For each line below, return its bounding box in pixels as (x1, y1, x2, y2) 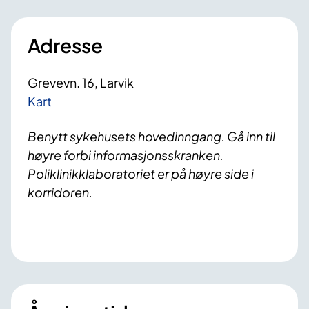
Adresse (28, 33, 103, 58)
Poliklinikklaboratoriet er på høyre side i (28, 166, 254, 182)
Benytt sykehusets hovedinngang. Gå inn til (28, 128, 275, 145)
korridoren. (28, 184, 92, 201)
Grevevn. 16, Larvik (28, 74, 134, 91)
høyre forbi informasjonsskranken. (28, 147, 223, 163)
